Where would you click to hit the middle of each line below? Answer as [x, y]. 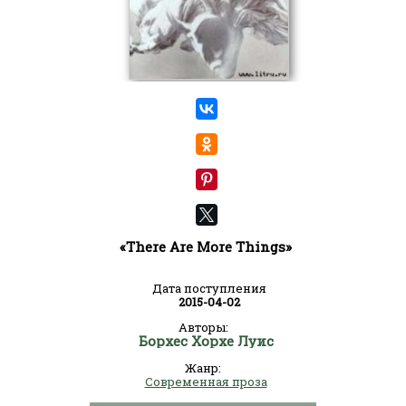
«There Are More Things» [206, 246]
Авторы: [203, 327]
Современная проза [206, 382]
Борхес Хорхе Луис [206, 341]
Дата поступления [209, 288]
